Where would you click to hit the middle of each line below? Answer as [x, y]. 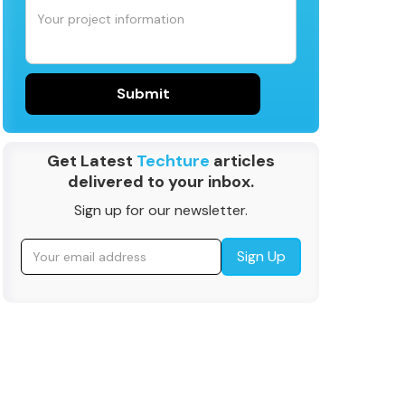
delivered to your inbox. [161, 182]
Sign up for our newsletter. [161, 210]
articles [243, 161]
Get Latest [92, 161]
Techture [174, 161]
